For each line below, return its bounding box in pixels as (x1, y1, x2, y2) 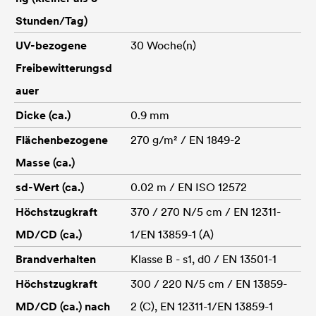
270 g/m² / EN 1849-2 (130, 132, 241, 147)
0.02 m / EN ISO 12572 (130, 179, 247, 194)
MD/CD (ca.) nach (16, 298, 110, 313)
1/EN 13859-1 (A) (130, 226, 214, 241)
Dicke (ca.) (16, 107, 71, 122)
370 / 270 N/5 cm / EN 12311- (130, 204, 281, 219)
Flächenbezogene (16, 132, 108, 147)
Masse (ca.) (16, 154, 75, 169)
